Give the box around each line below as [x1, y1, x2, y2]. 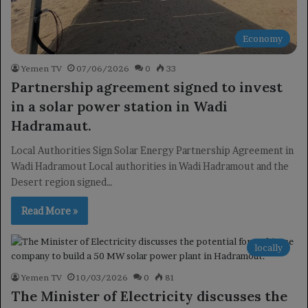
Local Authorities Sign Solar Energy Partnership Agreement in [11, 144, 294, 156]
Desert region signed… [11, 176, 113, 188]
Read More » [21, 205, 78, 217]
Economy [243, 33, 283, 44]
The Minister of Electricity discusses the [11, 287, 287, 305]
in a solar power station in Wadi [11, 98, 228, 115]
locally [254, 242, 283, 253]
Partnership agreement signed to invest [11, 78, 283, 96]
